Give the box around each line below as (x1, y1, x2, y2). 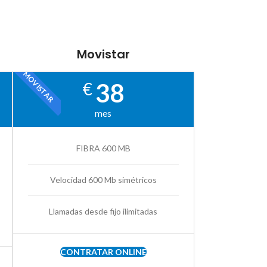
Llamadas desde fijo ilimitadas (49, 206, 158, 217)
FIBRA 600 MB (76, 143, 131, 154)
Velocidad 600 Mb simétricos (49, 175, 157, 185)
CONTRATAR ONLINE (60, 247, 147, 257)
